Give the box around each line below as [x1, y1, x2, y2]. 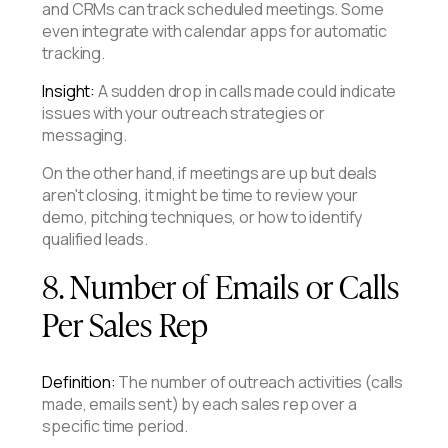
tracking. [42, 41, 105, 64]
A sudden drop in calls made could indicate [97, 79, 397, 102]
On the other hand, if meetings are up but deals [42, 161, 377, 184]
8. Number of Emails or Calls [42, 260, 400, 309]
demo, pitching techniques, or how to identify [42, 205, 363, 228]
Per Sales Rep [42, 298, 209, 347]
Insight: [42, 79, 98, 102]
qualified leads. [42, 227, 148, 250]
